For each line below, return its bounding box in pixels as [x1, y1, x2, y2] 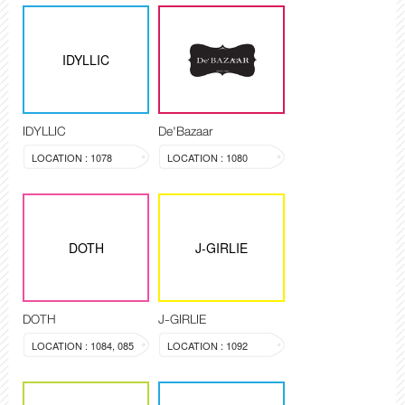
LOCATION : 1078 [32, 150, 112, 165]
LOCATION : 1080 [167, 150, 248, 165]
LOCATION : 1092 [167, 338, 248, 353]
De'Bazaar [158, 120, 212, 143]
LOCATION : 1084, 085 [32, 338, 134, 353]
